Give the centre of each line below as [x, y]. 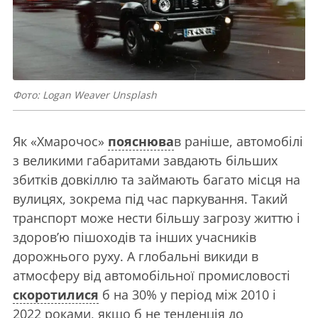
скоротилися [56, 295]
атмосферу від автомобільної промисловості [152, 276]
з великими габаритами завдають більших [145, 161]
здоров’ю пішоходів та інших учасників [135, 237]
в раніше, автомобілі [238, 142]
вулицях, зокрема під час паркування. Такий [150, 199]
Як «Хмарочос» [60, 142]
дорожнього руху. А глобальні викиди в [136, 257]
